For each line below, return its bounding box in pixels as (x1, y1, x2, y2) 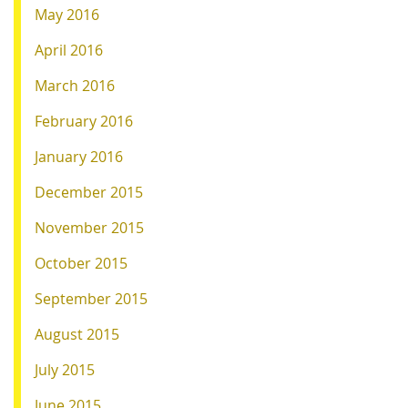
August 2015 (35, 323, 119, 344)
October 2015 (35, 252, 127, 273)
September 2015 (35, 288, 148, 309)
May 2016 (35, 4, 99, 25)
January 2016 (35, 146, 123, 167)
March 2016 (35, 75, 115, 96)
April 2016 (35, 39, 103, 60)
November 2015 (35, 217, 144, 238)
